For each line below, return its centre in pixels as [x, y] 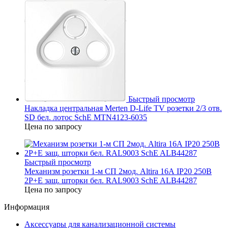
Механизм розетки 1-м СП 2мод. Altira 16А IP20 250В [118, 171]
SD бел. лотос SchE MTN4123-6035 [86, 117]
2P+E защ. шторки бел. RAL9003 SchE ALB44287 [111, 180]
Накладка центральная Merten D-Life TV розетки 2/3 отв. [123, 108]
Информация [27, 207]
